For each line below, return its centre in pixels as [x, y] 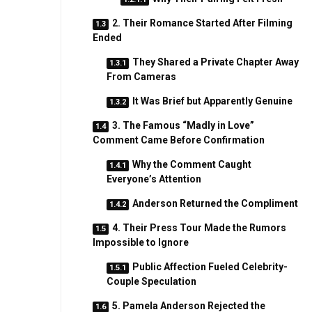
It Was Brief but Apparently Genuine [212, 101]
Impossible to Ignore [140, 242]
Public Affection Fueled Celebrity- [210, 267]
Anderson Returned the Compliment [215, 203]
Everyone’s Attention [154, 179]
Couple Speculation [151, 281]
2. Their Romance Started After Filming [202, 23]
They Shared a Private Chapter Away [215, 62]
